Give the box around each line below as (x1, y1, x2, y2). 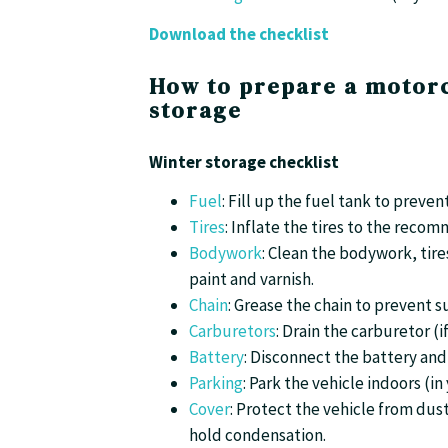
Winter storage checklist (149, 150, 339, 173)
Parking (189, 371, 243, 394)
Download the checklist (149, 22, 329, 45)
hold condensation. (189, 423, 326, 446)
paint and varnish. (189, 267, 314, 290)
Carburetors (189, 319, 276, 342)
